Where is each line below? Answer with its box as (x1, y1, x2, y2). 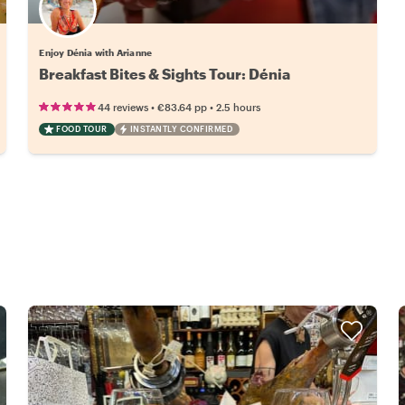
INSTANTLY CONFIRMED (129, 124, 233, 134)
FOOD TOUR (56, 124, 108, 134)
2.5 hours (216, 101, 261, 113)
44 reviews (98, 101, 149, 113)
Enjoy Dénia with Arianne (39, 47, 153, 58)
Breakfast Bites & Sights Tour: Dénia (39, 65, 291, 82)
